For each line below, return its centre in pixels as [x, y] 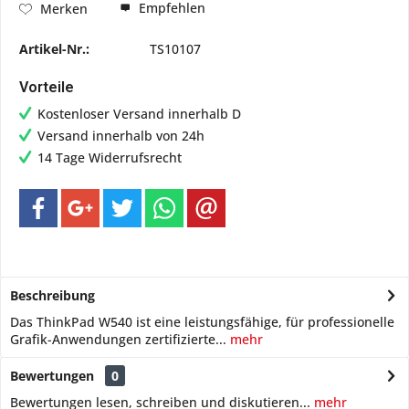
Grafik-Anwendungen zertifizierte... [118, 339]
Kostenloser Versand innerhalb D [139, 114]
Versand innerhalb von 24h [121, 136]
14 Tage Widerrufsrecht [110, 157]
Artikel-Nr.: [54, 49]
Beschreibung [52, 295]
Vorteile [47, 87]
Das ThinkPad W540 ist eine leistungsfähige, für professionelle [202, 322]
